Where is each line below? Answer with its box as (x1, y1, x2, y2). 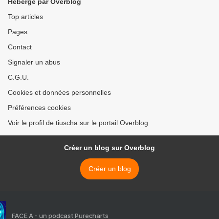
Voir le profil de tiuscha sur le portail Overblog (8, 119, 148, 127)
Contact (8, 43, 32, 51)
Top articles (8, 13, 43, 21)
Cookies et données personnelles (8, 88, 111, 96)
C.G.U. (8, 73, 29, 81)
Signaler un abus (8, 58, 60, 66)
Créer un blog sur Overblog (64, 144, 155, 152)
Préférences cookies (8, 104, 71, 111)
